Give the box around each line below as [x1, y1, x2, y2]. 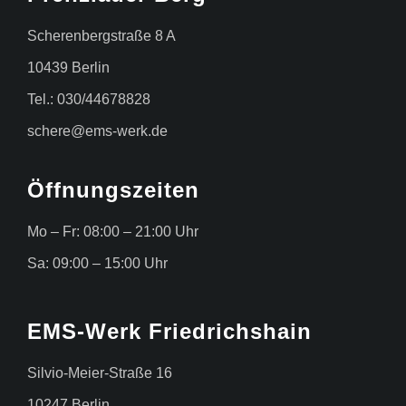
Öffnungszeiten [26, 178, 199, 203]
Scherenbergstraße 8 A [26, 28, 176, 44]
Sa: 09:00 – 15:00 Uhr [26, 256, 168, 272]
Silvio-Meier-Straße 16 [26, 365, 172, 382]
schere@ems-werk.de [26, 123, 168, 140]
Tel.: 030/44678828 [26, 92, 150, 108]
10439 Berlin [26, 60, 110, 76]
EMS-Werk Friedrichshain [26, 319, 312, 344]
